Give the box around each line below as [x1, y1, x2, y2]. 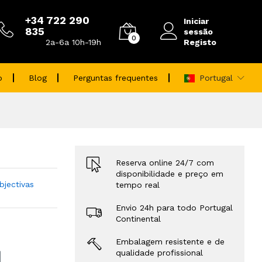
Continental [116, 214, 161, 223]
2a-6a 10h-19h [45, 37, 101, 47]
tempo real [116, 180, 160, 189]
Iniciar [183, 16, 209, 26]
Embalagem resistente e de [116, 237, 225, 246]
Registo [183, 37, 216, 47]
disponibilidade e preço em [116, 169, 223, 178]
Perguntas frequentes [73, 73, 158, 82]
